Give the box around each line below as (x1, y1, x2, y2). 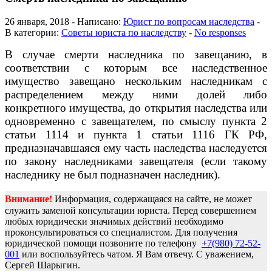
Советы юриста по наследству (61, 27, 186, 38)
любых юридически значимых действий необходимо (5, 216, 223, 227)
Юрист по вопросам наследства (123, 16, 254, 27)
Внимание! (5, 191, 52, 206)
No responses (194, 27, 246, 38)
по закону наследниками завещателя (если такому (5, 155, 267, 168)
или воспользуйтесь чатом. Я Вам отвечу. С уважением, (19, 249, 254, 260)
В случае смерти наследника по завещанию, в (5, 48, 267, 61)
